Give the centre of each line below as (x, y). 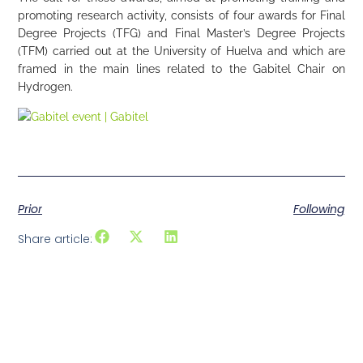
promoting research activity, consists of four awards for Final (181, 16)
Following (318, 209)
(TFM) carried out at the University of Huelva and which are (181, 51)
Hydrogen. (46, 87)
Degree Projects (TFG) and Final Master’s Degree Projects (181, 34)
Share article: (56, 239)
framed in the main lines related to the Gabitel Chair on (181, 69)
